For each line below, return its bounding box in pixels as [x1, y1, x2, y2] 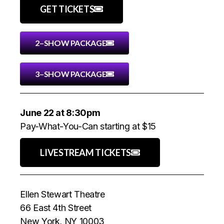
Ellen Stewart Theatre [20, 188, 105, 199]
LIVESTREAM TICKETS [40, 146, 131, 158]
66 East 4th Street [20, 202, 91, 213]
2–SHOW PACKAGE [35, 37, 106, 47]
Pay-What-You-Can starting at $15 [20, 120, 156, 131]
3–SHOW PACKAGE [35, 68, 106, 78]
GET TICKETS [40, 3, 94, 14]
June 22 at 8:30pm [20, 107, 100, 118]
